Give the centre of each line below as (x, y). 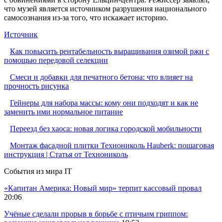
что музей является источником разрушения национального (105, 8)
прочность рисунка (36, 86)
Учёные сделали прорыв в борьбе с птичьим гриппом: (96, 214)
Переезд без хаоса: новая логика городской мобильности (106, 128)
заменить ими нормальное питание (63, 111)
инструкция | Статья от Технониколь (66, 154)
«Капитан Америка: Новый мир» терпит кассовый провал (103, 188)
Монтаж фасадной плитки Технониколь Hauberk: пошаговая (112, 145)
